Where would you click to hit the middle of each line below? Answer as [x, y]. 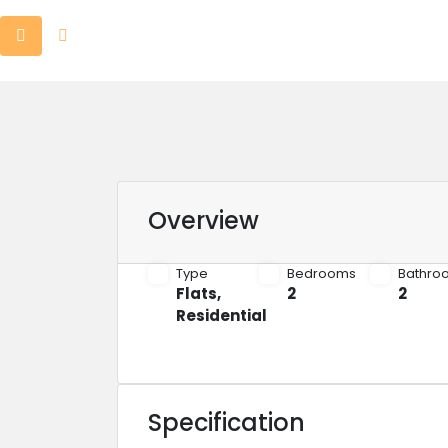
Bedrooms [321, 273]
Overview [203, 220]
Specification [226, 422]
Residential [221, 315]
